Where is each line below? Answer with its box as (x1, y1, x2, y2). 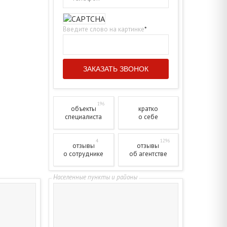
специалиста (65, 112, 102, 121)
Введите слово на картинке (63, 25, 144, 34)
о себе (138, 112, 158, 121)
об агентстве (129, 149, 167, 158)
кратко (138, 104, 158, 113)
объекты (70, 104, 96, 113)
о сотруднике (63, 149, 104, 158)
